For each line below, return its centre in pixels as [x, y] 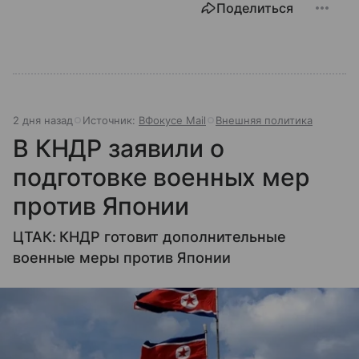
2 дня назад [43, 120]
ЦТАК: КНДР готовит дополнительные [150, 236]
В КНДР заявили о [119, 148]
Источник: [111, 120]
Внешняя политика [264, 120]
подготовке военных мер [161, 177]
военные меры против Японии [122, 257]
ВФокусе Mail [172, 120]
